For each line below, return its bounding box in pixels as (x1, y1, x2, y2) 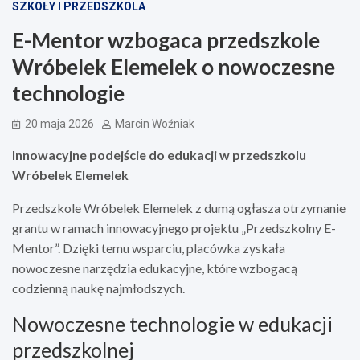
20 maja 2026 (25, 117, 94, 130)
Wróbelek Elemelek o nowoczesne (12, 53, 335, 80)
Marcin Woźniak (115, 117, 194, 130)
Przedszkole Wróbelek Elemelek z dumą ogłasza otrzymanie (12, 199, 346, 215)
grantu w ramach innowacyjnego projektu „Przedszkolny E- (12, 219, 336, 235)
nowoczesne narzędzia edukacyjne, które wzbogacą (12, 260, 297, 276)
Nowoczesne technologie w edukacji (12, 311, 333, 336)
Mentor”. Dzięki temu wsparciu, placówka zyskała (12, 239, 285, 256)
